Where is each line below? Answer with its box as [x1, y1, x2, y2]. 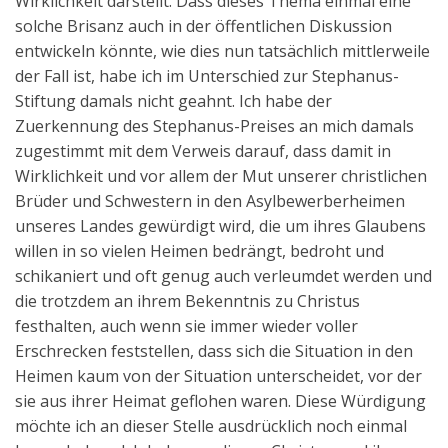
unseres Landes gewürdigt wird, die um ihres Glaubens [15, 214, 426, 237]
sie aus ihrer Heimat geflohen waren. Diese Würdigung [15, 389, 426, 412]
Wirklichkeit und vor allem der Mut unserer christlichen [15, 164, 427, 187]
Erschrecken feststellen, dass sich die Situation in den [15, 339, 413, 362]
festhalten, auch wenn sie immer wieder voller [15, 314, 358, 337]
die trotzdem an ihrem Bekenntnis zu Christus [15, 289, 360, 312]
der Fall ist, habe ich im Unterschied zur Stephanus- [15, 64, 399, 87]
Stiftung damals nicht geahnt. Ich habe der [15, 89, 332, 112]
